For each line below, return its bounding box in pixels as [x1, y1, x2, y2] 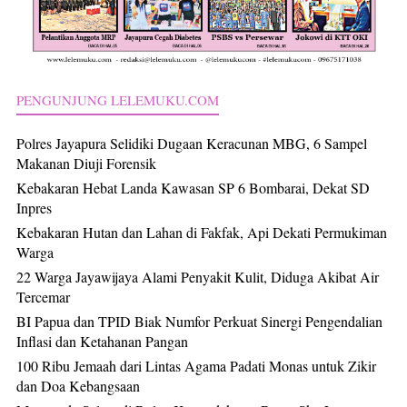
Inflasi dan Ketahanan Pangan [16, 331, 188, 351]
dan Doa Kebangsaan [16, 375, 140, 395]
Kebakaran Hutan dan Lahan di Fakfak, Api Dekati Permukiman [16, 222, 387, 242]
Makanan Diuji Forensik [16, 153, 156, 173]
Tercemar [16, 286, 70, 306]
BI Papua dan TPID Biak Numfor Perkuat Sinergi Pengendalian [16, 311, 382, 331]
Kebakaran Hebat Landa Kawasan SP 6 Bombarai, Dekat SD [16, 177, 370, 197]
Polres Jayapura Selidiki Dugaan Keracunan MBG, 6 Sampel [16, 133, 367, 153]
